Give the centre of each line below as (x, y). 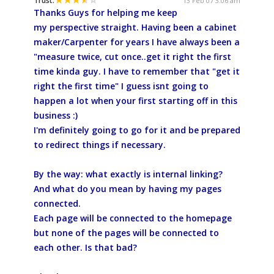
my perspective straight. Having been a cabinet (135, 28)
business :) (56, 116)
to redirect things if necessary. (100, 145)
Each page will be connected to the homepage (133, 218)
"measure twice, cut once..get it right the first (132, 57)
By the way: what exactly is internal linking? (128, 174)
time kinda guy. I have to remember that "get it (137, 72)
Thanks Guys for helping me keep (106, 13)
